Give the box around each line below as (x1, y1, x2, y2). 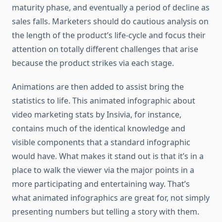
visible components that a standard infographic (12, 137, 190, 148)
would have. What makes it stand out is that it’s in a (12, 151, 204, 162)
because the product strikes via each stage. (12, 57, 174, 69)
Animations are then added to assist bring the (12, 81, 184, 93)
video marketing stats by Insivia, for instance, (12, 109, 181, 120)
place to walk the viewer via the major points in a (12, 165, 194, 176)
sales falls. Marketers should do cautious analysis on (12, 16, 209, 27)
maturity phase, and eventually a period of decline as (12, 2, 210, 13)
